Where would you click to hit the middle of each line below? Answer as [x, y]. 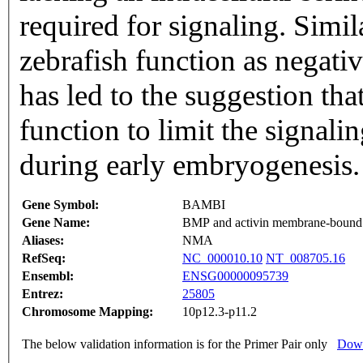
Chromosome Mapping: [88, 312]
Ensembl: [48, 276]
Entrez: [43, 294]
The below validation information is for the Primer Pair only [175, 344]
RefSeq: [44, 258]
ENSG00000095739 [235, 276]
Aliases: [43, 241]
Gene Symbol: [60, 205]
